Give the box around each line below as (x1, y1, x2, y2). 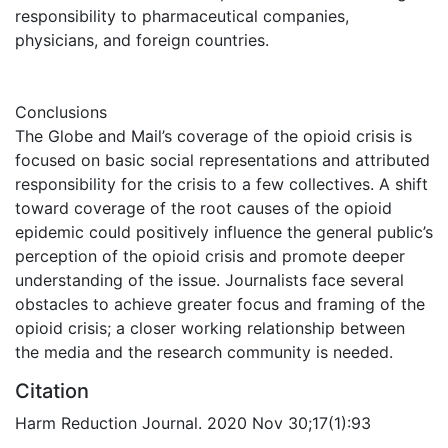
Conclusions (15, 101, 107, 122)
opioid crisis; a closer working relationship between (15, 317, 405, 338)
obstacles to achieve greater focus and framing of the (15, 293, 425, 314)
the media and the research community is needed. (15, 341, 393, 362)
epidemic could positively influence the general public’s (15, 221, 433, 242)
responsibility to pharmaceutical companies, (15, 5, 349, 26)
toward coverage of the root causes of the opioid (15, 197, 392, 218)
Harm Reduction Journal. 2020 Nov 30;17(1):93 (15, 412, 371, 433)
